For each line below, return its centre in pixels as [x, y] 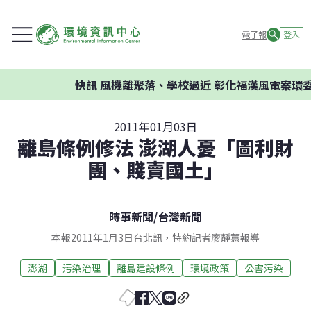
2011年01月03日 [155, 126]
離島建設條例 [146, 268]
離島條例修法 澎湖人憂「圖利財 [155, 147]
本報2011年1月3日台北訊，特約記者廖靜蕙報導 [155, 237]
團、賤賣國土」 [155, 169]
